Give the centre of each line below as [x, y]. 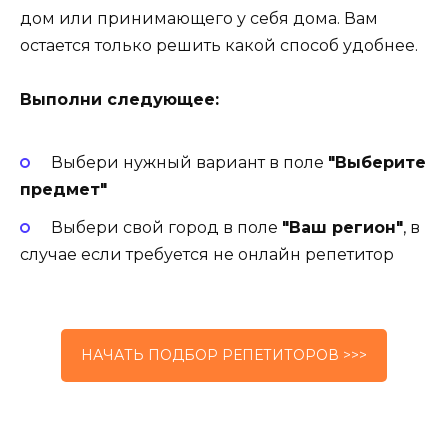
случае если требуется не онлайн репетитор [207, 254]
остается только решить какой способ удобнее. [219, 46]
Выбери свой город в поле [166, 227]
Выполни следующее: [119, 100]
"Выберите [376, 162]
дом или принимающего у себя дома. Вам [199, 19]
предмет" [63, 189]
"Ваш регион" [342, 227]
